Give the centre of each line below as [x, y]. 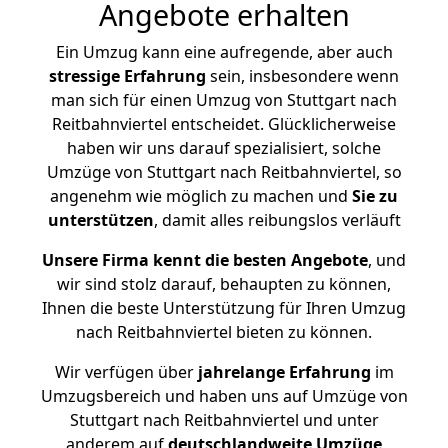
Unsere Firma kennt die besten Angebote [205, 260]
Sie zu [375, 196]
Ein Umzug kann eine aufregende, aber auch [224, 52]
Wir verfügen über [124, 372]
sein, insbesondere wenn [302, 76]
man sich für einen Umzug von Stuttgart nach [224, 100]
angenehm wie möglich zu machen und [201, 196]
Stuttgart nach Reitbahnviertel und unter [224, 420]
